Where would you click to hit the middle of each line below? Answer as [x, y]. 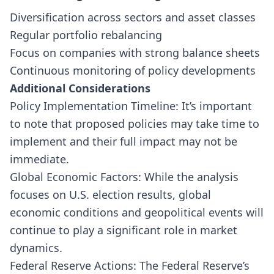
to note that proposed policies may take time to [135, 123]
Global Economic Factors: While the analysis [124, 176]
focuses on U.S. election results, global [110, 194]
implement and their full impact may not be [124, 141]
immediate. [39, 159]
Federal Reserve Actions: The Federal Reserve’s [130, 265]
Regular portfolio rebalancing [86, 35]
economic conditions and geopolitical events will [137, 212]
